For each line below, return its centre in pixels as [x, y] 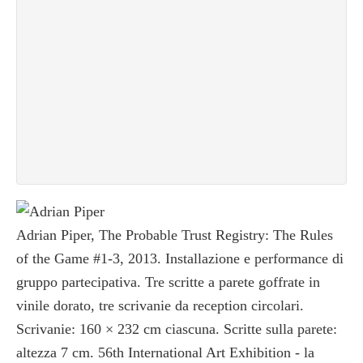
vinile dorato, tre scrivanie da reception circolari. [160, 306]
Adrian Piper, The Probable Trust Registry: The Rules [175, 235]
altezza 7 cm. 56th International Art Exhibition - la [165, 353]
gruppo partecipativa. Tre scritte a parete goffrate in [168, 282]
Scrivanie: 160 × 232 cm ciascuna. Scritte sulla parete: [177, 329]
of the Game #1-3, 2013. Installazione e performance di [180, 259]
